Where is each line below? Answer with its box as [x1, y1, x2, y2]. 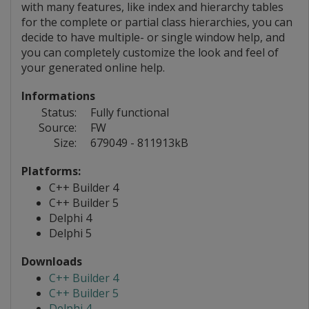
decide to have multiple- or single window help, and [21, 30, 285, 46]
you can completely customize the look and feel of [21, 45, 279, 61]
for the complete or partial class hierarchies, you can [21, 14, 292, 30]
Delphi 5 [49, 226, 92, 241]
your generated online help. [21, 60, 165, 76]
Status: [41, 105, 77, 121]
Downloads [21, 254, 82, 270]
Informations [21, 88, 95, 104]
